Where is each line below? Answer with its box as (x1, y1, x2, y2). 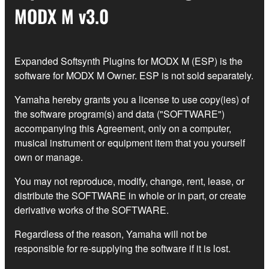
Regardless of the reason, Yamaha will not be (14, 227, 207, 241)
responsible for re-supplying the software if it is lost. (14, 241, 231, 256)
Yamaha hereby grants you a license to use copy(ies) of (14, 92, 249, 107)
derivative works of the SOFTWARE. (14, 203, 169, 217)
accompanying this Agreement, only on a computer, (14, 121, 231, 136)
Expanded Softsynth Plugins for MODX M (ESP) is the (14, 54, 243, 68)
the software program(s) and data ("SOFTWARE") (14, 107, 225, 121)
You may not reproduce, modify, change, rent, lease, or (14, 174, 244, 189)
